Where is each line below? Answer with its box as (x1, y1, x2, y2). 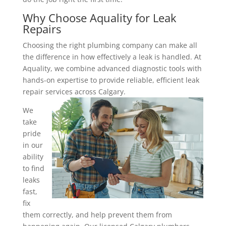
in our (22, 140, 43, 150)
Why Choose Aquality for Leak (22, 10, 177, 25)
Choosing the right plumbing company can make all (22, 40, 197, 50)
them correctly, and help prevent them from (22, 209, 172, 219)
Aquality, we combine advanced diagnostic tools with (22, 63, 202, 73)
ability (22, 151, 43, 161)
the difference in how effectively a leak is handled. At (22, 51, 201, 62)
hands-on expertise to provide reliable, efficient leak (22, 75, 199, 85)
